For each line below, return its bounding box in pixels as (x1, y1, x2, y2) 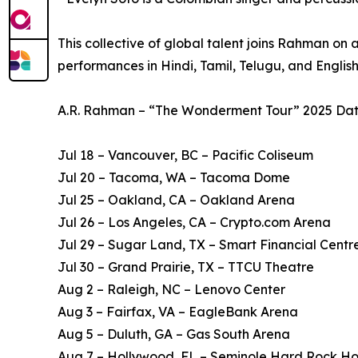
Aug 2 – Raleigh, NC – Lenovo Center (58, 281, 285, 298)
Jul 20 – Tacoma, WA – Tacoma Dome (58, 169, 290, 186)
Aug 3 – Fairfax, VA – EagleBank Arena (58, 304, 298, 320)
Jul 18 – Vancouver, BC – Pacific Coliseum (58, 147, 313, 164)
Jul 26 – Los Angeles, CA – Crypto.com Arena (58, 214, 331, 231)
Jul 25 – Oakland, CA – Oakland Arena (58, 192, 295, 209)
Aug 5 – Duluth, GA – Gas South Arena (58, 326, 290, 343)
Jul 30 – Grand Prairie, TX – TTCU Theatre (58, 259, 314, 276)
